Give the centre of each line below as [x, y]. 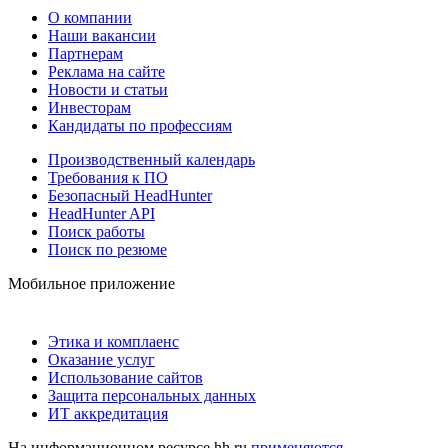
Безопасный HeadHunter [130, 196]
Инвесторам [89, 108]
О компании [90, 18]
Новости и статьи [108, 90]
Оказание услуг [101, 360]
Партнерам [85, 54]
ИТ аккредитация [108, 414]
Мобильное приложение [91, 284]
